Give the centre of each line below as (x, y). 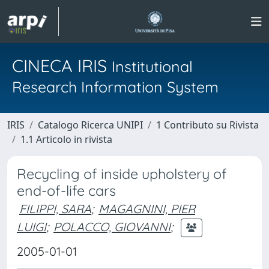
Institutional (152, 66)
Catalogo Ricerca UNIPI (90, 125)
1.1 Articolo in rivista (66, 139)
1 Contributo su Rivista (207, 125)
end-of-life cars (66, 191)
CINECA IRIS (62, 65)
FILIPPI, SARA (55, 209)
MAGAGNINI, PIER (147, 209)
